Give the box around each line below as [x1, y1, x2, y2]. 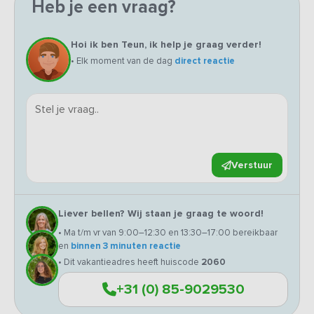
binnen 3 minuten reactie [71, 240, 181, 252]
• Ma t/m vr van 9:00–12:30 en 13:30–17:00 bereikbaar [58, 227, 278, 239]
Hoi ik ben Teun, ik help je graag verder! [71, 39, 261, 51]
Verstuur [231, 159, 273, 172]
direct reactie [175, 55, 235, 67]
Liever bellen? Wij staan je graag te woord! [58, 207, 264, 220]
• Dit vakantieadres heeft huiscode [58, 257, 201, 268]
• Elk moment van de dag [71, 55, 175, 67]
